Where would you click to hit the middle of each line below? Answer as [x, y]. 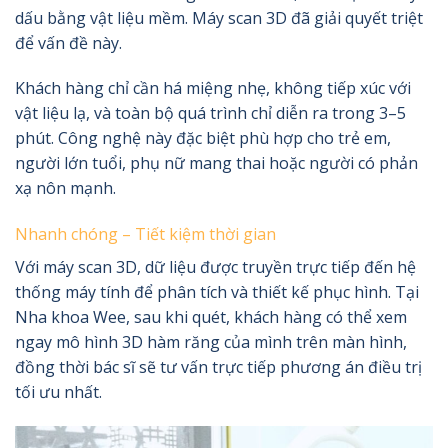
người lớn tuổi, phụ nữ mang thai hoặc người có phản [216, 163]
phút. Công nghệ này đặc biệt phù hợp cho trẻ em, [203, 138]
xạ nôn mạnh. [65, 188]
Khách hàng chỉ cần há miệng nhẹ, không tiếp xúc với [213, 88]
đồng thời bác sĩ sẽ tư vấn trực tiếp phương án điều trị [218, 367]
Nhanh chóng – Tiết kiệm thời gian [145, 234]
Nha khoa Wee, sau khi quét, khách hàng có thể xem [211, 317]
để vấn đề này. [68, 42]
